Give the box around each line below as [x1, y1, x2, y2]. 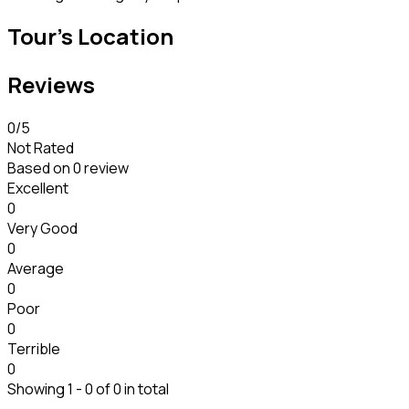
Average [7, 258, 64, 279]
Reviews [7, 69, 95, 100]
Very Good [7, 218, 78, 239]
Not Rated [7, 138, 74, 159]
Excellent [7, 178, 68, 199]
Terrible [7, 339, 60, 360]
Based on [7, 158, 73, 179]
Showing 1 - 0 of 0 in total [7, 379, 169, 400]
